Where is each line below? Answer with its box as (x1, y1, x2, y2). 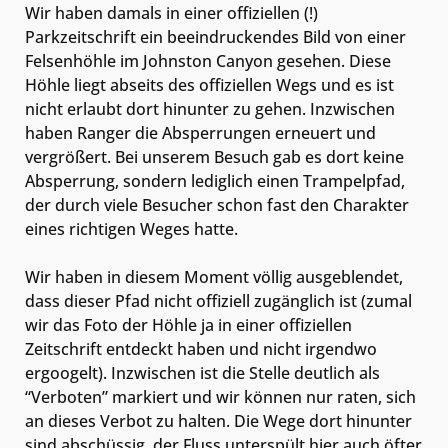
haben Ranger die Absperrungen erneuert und (25, 122, 376, 145)
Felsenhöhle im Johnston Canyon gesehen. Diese (25, 50, 391, 73)
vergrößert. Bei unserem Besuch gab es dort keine (25, 146, 404, 169)
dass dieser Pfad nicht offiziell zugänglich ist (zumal (25, 290, 412, 313)
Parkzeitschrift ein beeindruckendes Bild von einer (25, 26, 406, 49)
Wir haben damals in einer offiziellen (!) (25, 2, 318, 25)
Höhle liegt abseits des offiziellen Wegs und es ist (25, 74, 394, 97)
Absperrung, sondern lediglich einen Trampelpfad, (25, 170, 405, 193)
